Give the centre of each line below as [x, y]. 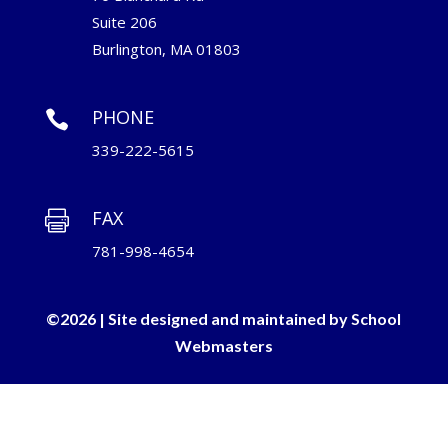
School [376, 319]
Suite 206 [124, 22]
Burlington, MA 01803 [166, 49]
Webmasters [223, 346]
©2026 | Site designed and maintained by [199, 319]
